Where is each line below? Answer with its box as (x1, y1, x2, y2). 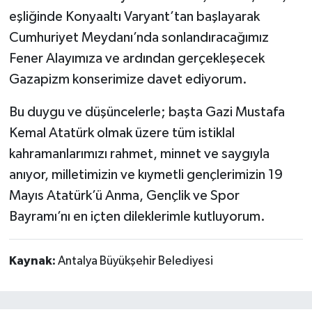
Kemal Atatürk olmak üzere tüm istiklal (8, 125, 235, 140)
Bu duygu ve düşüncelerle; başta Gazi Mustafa (8, 104, 285, 119)
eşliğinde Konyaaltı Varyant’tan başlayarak (8, 9, 260, 24)
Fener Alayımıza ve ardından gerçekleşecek (8, 51, 265, 65)
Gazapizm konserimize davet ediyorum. (8, 72, 247, 86)
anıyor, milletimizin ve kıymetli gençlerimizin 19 (8, 167, 283, 182)
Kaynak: (8, 254, 58, 267)
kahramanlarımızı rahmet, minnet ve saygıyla (8, 146, 270, 161)
